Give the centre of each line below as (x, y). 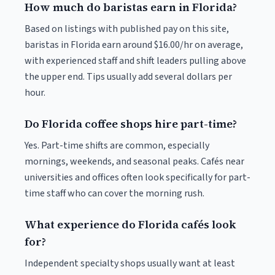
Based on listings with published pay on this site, (127, 29)
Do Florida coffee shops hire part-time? (131, 124)
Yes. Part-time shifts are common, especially (117, 145)
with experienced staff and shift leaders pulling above (135, 61)
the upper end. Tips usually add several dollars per (128, 77)
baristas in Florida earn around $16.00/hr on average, (134, 45)
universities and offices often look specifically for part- (137, 177)
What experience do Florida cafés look (130, 224)
